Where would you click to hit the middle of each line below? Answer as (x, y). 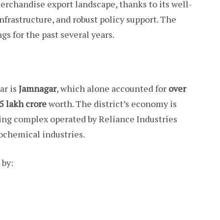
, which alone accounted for (112, 88)
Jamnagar (38, 88)
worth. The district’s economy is (112, 103)
